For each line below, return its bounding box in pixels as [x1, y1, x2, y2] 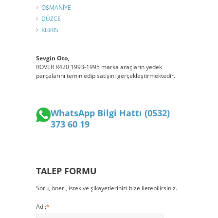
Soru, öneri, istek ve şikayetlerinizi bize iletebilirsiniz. [36, 183, 177, 192]
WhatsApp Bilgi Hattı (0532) [51, 107, 170, 119]
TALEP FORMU [36, 164, 97, 177]
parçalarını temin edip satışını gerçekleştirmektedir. [36, 71, 175, 80]
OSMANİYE [41, 3, 71, 12]
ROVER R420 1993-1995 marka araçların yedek [36, 62, 162, 71]
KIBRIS [41, 25, 58, 34]
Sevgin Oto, [36, 54, 69, 62]
